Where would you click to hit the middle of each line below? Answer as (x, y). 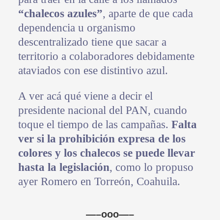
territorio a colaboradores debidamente (106, 56)
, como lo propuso (151, 167)
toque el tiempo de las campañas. (95, 125)
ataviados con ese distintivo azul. (93, 71)
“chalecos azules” (60, 14)
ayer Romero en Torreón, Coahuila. (99, 182)
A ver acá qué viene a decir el (85, 96)
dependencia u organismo (77, 28)
